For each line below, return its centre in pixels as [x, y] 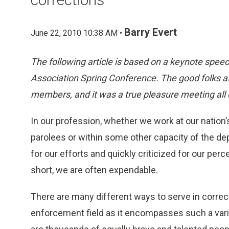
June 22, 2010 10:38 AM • [77, 33]
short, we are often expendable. [94, 170]
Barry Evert [151, 32]
